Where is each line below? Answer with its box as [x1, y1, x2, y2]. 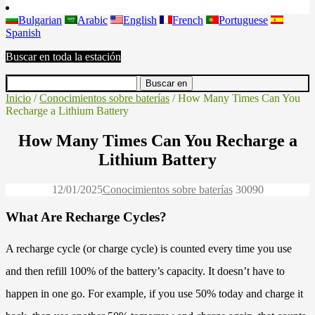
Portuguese [219, 14, 268, 26]
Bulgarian [18, 14, 62, 26]
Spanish [6, 27, 41, 39]
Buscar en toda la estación [6, 51, 121, 63]
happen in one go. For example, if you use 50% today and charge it [6, 288, 303, 300]
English [123, 14, 157, 26]
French [172, 14, 203, 26]
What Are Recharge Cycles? [6, 209, 167, 224]
